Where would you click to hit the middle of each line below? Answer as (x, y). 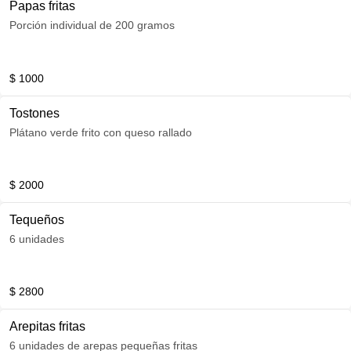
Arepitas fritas (47, 326)
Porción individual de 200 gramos (92, 25)
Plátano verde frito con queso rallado (101, 132)
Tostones (34, 113)
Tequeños (37, 220)
